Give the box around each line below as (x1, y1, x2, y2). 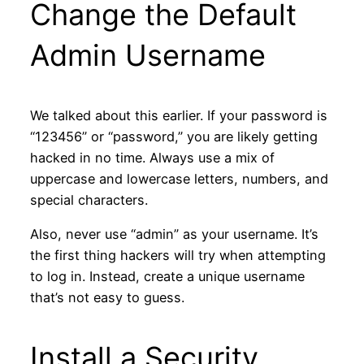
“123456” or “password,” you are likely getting (29, 128, 318, 145)
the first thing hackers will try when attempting (29, 247, 326, 264)
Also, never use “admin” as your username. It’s (29, 226, 318, 243)
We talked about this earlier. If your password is (29, 107, 327, 124)
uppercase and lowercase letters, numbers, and (29, 171, 328, 188)
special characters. (29, 192, 148, 209)
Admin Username (29, 37, 266, 74)
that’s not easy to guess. (29, 289, 184, 306)
